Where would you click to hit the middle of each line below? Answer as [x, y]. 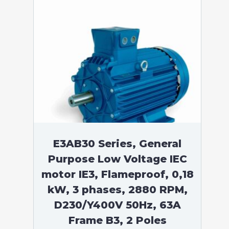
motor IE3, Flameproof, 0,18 [117, 174]
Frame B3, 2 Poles [117, 220]
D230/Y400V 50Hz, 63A [117, 205]
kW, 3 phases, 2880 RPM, [117, 190]
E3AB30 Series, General [117, 144]
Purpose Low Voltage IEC [117, 159]
